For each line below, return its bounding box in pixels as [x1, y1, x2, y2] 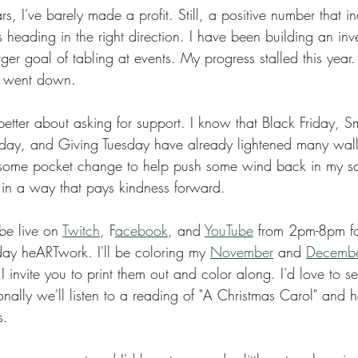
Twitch [62, 220, 100, 240]
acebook [115, 220, 168, 240]
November [210, 241, 273, 261]
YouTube [205, 220, 253, 240]
